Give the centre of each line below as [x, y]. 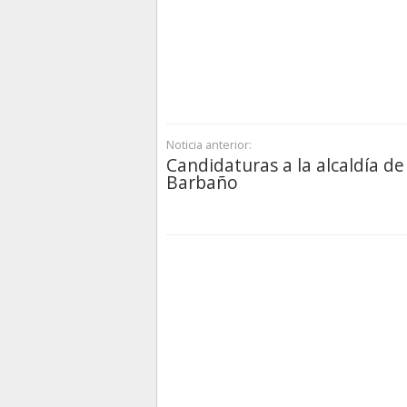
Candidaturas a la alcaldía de [285, 165]
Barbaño [202, 183]
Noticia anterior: [209, 145]
